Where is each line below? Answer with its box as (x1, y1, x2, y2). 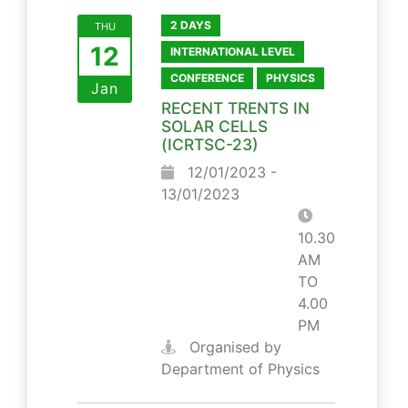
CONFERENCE (170, 70, 244, 85)
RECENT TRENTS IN (161, 97, 310, 117)
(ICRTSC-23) (161, 134, 259, 154)
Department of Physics (161, 359, 320, 378)
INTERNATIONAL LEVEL (170, 44, 295, 58)
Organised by (185, 337, 281, 356)
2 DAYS (170, 17, 211, 32)
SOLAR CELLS (161, 116, 268, 136)
